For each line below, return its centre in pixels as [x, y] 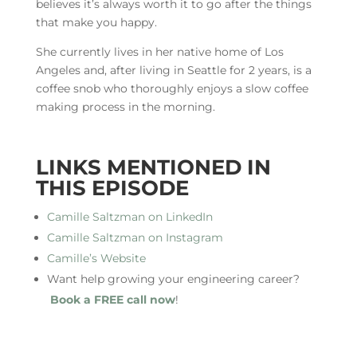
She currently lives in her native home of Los [159, 52]
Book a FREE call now [112, 300]
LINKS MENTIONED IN [153, 168]
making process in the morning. [125, 107]
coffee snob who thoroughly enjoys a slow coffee [172, 89]
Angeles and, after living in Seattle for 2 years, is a [173, 71]
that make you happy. [98, 23]
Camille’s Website [96, 259]
